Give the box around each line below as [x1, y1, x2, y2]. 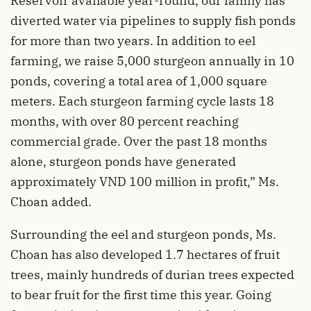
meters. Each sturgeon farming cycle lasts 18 [10, 93, 274, 110]
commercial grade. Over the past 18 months [10, 133, 267, 150]
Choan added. [10, 194, 92, 210]
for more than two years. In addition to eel [10, 33, 255, 49]
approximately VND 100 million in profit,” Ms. [10, 174, 279, 190]
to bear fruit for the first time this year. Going [10, 287, 271, 303]
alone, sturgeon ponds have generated [10, 153, 236, 170]
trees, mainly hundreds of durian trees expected [10, 267, 294, 283]
